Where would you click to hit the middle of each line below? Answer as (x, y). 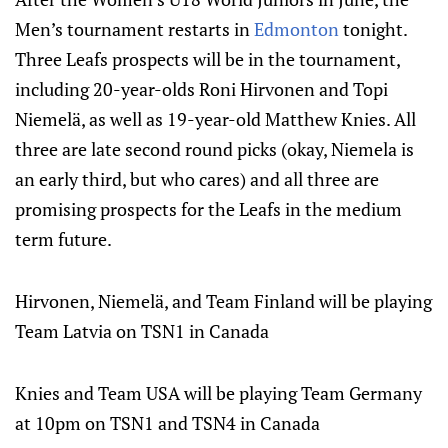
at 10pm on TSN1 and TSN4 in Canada (167, 423)
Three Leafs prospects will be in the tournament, (207, 59)
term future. (63, 239)
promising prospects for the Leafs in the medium (208, 209)
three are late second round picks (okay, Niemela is (214, 149)
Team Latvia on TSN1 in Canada (142, 331)
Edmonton (296, 29)
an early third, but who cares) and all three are (197, 179)
